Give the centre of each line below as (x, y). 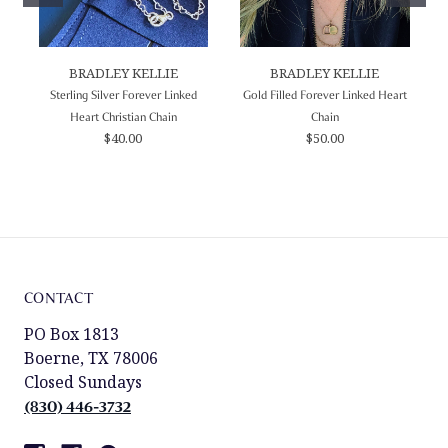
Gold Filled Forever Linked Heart (324, 94)
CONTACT (58, 297)
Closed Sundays (83, 381)
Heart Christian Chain (123, 116)
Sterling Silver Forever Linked (123, 94)
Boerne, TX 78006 (91, 357)
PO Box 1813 (71, 333)
